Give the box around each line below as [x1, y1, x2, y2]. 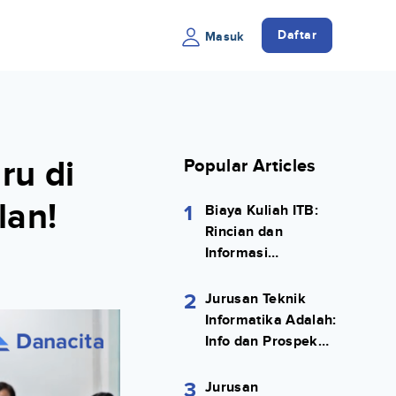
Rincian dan [205, 223, 283, 241]
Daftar [278, 27, 316, 42]
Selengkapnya [205, 265, 301, 284]
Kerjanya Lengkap [205, 354, 325, 372]
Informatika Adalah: [205, 311, 337, 330]
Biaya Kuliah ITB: [205, 202, 318, 220]
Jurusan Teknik [205, 290, 306, 308]
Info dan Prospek [205, 332, 318, 351]
